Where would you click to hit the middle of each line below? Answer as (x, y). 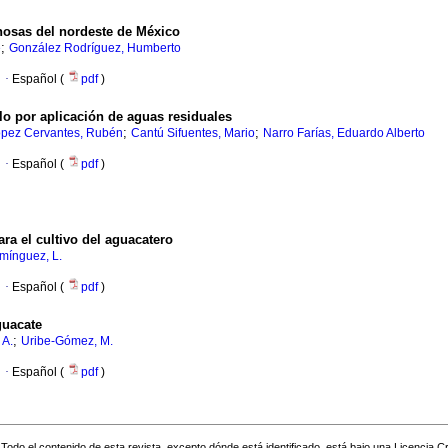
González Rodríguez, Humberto (95, 48)
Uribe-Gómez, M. (67, 341)
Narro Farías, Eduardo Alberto (344, 133)
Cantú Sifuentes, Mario (193, 133)
